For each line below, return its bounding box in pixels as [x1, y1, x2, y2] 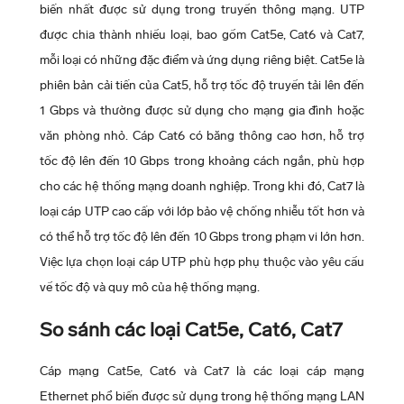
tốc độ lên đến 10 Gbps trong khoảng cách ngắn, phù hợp [40, 152, 364, 169]
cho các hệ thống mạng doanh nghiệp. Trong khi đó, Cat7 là [40, 178, 364, 194]
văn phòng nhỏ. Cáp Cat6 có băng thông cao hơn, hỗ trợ [40, 127, 364, 143]
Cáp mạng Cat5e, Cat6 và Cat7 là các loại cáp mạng [40, 363, 364, 379]
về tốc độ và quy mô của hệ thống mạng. [40, 279, 260, 295]
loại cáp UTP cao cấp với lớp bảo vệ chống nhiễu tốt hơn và [40, 203, 364, 219]
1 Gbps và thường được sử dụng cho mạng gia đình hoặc [40, 102, 364, 118]
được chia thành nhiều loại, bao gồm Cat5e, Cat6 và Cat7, [40, 26, 364, 42]
